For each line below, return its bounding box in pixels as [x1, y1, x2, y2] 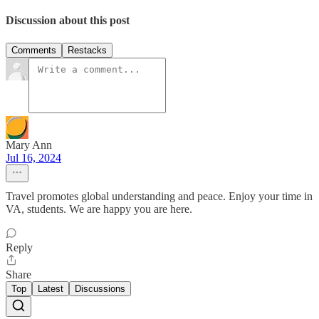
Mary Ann [6, 138, 52, 151]
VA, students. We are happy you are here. [6, 202, 192, 215]
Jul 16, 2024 [6, 151, 61, 164]
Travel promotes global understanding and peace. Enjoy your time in [6, 189, 313, 202]
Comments [11, 44, 56, 56]
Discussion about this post [6, 14, 130, 27]
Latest [38, 283, 63, 294]
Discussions [75, 283, 125, 294]
